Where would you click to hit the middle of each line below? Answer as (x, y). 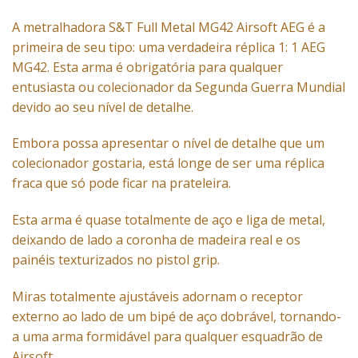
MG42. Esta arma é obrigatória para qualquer (147, 67)
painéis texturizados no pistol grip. (116, 260)
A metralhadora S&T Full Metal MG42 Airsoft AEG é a (169, 27)
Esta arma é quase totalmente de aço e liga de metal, (169, 220)
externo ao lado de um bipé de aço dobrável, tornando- (177, 316)
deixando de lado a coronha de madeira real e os (156, 240)
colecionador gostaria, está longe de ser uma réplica (168, 163)
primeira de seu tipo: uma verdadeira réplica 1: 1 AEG (169, 47)
